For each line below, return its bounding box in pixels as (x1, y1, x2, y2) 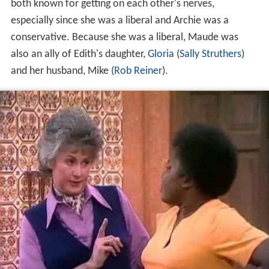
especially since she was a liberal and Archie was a (10, 15, 229, 27)
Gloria (147, 49, 174, 61)
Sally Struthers (179, 49, 241, 61)
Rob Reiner (113, 65, 162, 77)
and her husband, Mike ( (10, 65, 114, 77)
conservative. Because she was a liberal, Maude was (10, 32, 238, 44)
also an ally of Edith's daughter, (10, 49, 148, 61)
